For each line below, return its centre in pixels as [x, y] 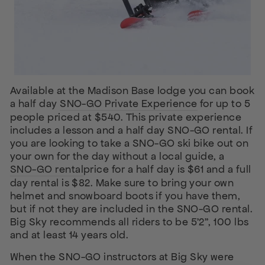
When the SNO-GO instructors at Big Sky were [122, 257]
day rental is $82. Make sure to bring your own [122, 183]
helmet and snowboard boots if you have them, [125, 196]
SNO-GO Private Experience [129, 104]
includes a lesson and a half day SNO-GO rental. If [131, 130]
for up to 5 [224, 104]
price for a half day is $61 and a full [167, 169]
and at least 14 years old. [71, 235]
